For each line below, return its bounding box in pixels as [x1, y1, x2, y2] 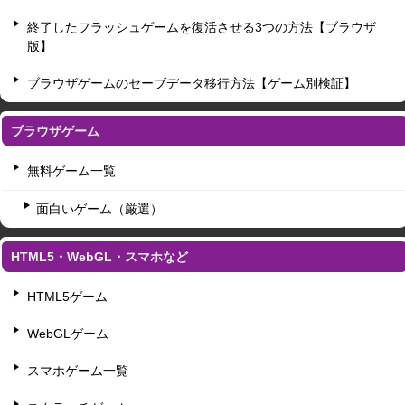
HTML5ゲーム [27, 289, 108, 305]
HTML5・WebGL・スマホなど [11, 250, 188, 265]
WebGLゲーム [27, 326, 108, 342]
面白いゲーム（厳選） [36, 202, 163, 217]
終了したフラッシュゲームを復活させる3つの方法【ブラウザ [27, 20, 376, 35]
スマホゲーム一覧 [27, 363, 128, 379]
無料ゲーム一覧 [27, 164, 116, 179]
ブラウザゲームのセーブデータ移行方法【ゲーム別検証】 [27, 76, 356, 91]
